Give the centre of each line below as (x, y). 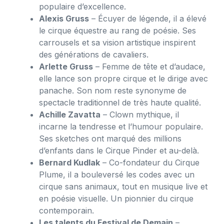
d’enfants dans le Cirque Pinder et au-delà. (119, 151)
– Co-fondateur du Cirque (150, 163)
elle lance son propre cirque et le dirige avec (123, 79)
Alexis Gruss (64, 19)
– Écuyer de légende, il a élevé (148, 19)
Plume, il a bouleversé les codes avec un (117, 175)
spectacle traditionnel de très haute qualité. (120, 103)
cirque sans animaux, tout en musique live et (123, 187)
